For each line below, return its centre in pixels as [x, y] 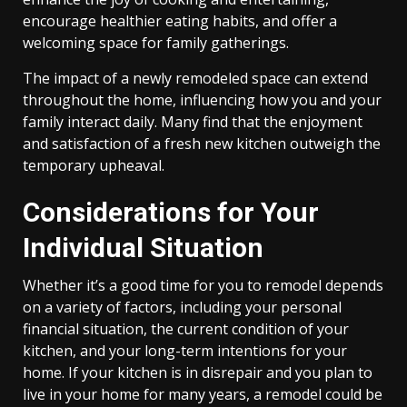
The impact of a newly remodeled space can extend [195, 78]
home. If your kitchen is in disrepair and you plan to [198, 372]
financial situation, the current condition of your [186, 329]
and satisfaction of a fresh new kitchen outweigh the [202, 144]
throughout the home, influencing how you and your [202, 100]
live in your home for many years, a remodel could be [203, 394]
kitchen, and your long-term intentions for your [185, 351]
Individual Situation [143, 248]
